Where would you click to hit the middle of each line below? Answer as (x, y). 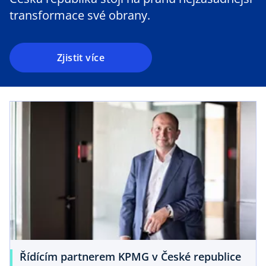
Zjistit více (81, 58)
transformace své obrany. (80, 15)
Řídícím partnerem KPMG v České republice (130, 256)
